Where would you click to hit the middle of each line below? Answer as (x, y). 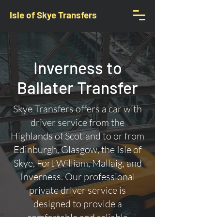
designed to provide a (77, 204)
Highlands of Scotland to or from (77, 136)
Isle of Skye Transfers (53, 15)
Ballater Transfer (77, 87)
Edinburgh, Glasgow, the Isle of (77, 149)
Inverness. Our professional (77, 177)
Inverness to (77, 68)
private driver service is (77, 190)
